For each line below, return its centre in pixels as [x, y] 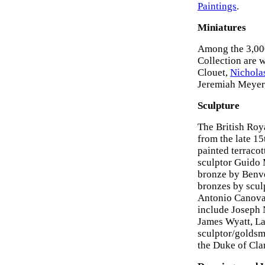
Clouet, [214, 72]
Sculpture [219, 106]
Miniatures [222, 28]
